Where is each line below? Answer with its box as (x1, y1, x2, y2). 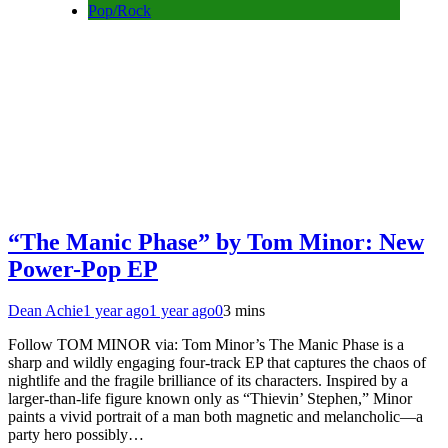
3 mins (223, 302, 265, 320)
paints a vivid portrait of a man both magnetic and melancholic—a (8, 408, 423, 426)
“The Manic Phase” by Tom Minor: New (8, 228, 424, 255)
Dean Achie (8, 302, 83, 320)
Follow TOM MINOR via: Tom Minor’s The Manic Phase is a (8, 336, 404, 354)
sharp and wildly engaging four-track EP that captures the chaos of (8, 354, 426, 372)
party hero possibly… (8, 426, 144, 444)
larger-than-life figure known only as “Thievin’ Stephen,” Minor (8, 390, 412, 408)
